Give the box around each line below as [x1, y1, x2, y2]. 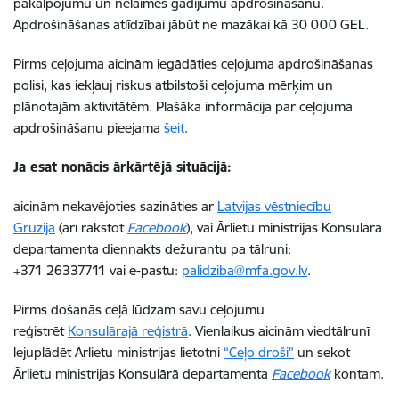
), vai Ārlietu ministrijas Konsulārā [186, 219, 382, 236]
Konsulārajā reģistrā [68, 322, 188, 339]
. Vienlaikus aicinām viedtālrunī [188, 322, 370, 339]
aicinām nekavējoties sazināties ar [13, 198, 217, 215]
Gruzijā [13, 219, 55, 236]
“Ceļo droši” [224, 344, 294, 361]
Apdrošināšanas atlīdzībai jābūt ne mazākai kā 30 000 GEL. [13, 16, 369, 33]
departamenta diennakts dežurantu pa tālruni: [13, 240, 291, 257]
